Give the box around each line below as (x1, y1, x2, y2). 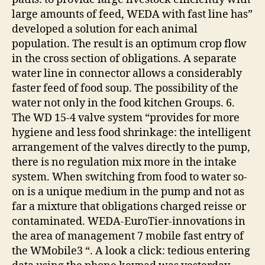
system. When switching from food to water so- (12, 170, 247, 184)
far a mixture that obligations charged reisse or (12, 199, 246, 214)
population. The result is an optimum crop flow (12, 37, 247, 51)
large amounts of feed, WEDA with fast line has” (12, 7, 253, 21)
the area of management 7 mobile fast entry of (12, 229, 244, 243)
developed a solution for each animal (12, 22, 198, 36)
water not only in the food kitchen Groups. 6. (12, 96, 235, 110)
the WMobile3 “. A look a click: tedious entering (12, 244, 250, 258)
